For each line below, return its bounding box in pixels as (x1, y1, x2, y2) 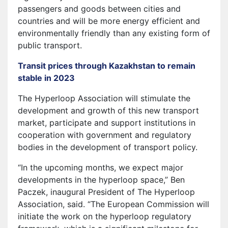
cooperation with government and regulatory (18, 129, 191, 140)
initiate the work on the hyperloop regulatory (18, 211, 191, 221)
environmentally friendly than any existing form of (18, 27, 210, 38)
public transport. (18, 40, 82, 50)
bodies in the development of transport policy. (18, 141, 197, 152)
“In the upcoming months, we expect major (18, 162, 183, 173)
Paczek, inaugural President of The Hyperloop (18, 186, 195, 197)
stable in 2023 (18, 72, 75, 83)
